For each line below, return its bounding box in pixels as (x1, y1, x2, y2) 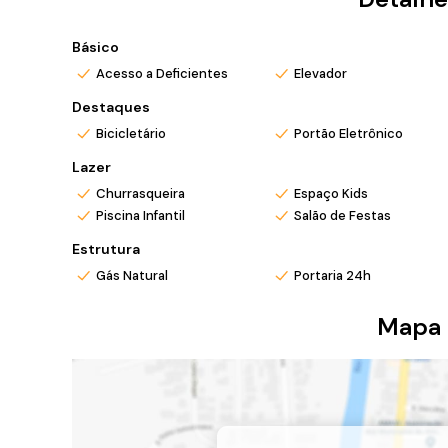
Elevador (293, 65, 347, 82)
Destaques (72, 98, 150, 116)
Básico (72, 38, 119, 56)
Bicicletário (96, 125, 166, 142)
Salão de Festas (293, 207, 391, 224)
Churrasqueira (96, 185, 185, 202)
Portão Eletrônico (293, 125, 403, 142)
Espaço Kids (293, 185, 368, 202)
